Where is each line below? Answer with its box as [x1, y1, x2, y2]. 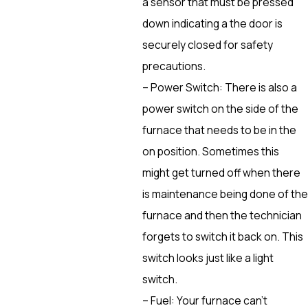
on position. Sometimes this [142, 143, 279, 159]
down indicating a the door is [142, 15, 283, 31]
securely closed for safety [142, 36, 273, 52]
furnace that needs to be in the [142, 122, 296, 137]
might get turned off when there [142, 164, 300, 180]
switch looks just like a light [142, 250, 274, 265]
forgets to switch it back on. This [142, 228, 303, 244]
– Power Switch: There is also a [142, 79, 297, 95]
